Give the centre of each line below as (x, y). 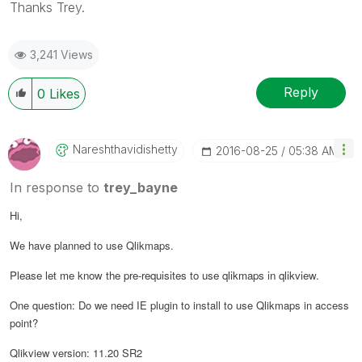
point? (24, 322)
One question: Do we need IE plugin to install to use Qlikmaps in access (179, 305)
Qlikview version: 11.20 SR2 (76, 352)
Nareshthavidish (115, 149)
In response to (57, 187)
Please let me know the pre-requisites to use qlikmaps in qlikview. (164, 275)
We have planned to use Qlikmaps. (92, 245)
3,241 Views (61, 54)
